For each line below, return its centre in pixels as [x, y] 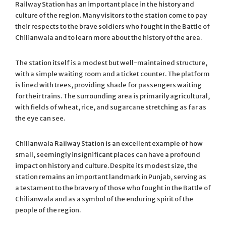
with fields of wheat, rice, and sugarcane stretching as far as [111, 107]
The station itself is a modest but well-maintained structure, [111, 63]
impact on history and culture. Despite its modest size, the [106, 165]
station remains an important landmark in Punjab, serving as [111, 177]
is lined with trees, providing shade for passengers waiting [108, 85]
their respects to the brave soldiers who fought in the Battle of [112, 26]
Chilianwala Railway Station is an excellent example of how [109, 143]
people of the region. [48, 210]
